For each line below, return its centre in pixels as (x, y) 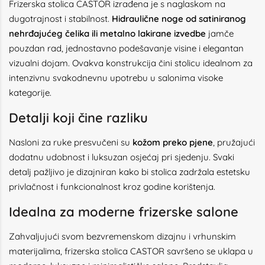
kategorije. (30, 93)
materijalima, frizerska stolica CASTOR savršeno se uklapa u (131, 251)
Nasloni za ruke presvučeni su (71, 142)
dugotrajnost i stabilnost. (60, 19)
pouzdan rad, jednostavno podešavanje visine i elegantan (126, 48)
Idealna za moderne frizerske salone (124, 212)
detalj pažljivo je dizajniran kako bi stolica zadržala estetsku (130, 172)
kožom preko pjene (173, 142)
